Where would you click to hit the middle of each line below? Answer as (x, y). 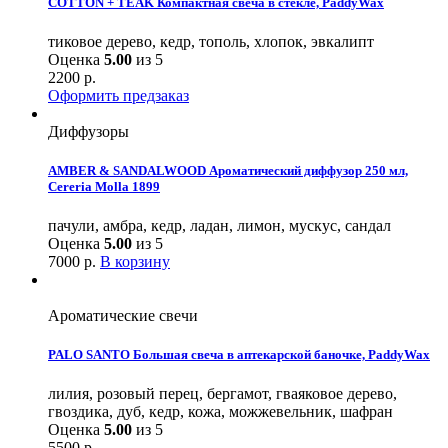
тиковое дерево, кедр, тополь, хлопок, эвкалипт (211, 41)
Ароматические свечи (123, 316)
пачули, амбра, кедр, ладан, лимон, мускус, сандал (219, 226)
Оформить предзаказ (118, 95)
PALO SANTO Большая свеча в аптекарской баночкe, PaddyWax (239, 355)
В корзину (135, 262)
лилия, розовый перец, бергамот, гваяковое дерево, (222, 394)
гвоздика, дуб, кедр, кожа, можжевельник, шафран (220, 412)
